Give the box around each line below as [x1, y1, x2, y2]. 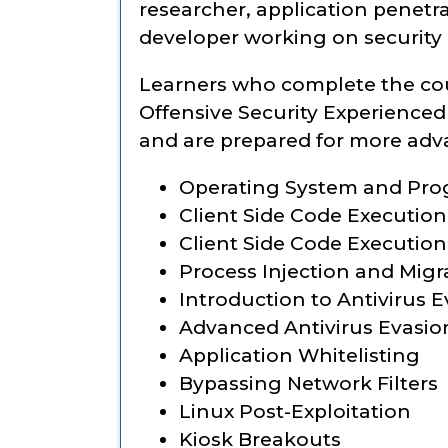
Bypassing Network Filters [179, 372, 438, 396]
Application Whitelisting [179, 344, 420, 368]
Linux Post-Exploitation [179, 400, 411, 424]
